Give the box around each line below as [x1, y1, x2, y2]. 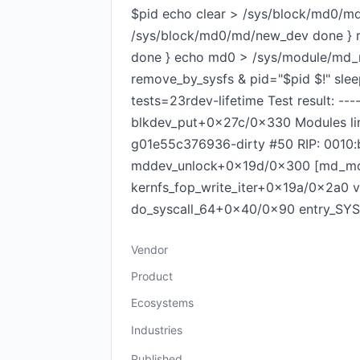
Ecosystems [131, 296, 194, 309]
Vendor [131, 243, 168, 256]
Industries [131, 323, 182, 337]
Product [131, 269, 173, 283]
